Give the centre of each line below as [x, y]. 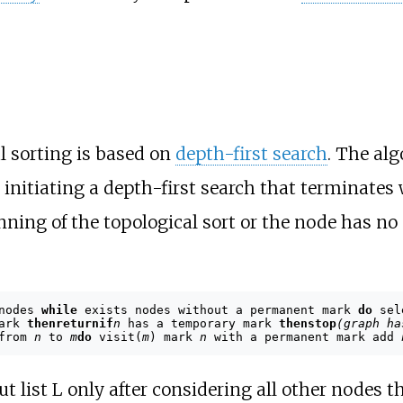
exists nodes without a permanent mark [217, 309]
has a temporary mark [199, 323]
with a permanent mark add [304, 336]
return [77, 323]
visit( [116, 336]
